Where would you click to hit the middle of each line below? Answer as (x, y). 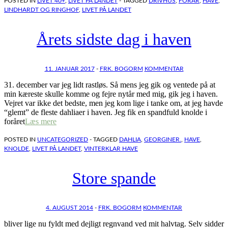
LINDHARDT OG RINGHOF (41, 10)
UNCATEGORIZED (63, 140)
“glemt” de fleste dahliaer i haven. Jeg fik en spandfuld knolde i (106, 112)
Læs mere (41, 122)
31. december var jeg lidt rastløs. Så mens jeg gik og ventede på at (110, 85)
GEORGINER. (163, 140)
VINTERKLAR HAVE (111, 149)
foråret (15, 122)
